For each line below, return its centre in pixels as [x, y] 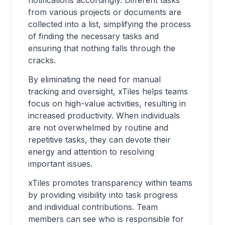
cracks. [42, 60]
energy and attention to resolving [91, 152]
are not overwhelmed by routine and [98, 128]
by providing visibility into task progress [103, 195]
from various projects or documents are [105, 12]
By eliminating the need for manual [94, 79]
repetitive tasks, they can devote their [99, 140]
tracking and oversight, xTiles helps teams [108, 91]
